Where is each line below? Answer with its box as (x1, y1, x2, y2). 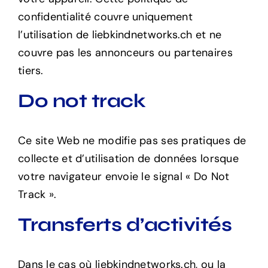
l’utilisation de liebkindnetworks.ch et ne (17, 27, 222, 42)
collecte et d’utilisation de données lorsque (17, 151, 239, 166)
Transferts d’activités (17, 212, 232, 236)
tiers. (17, 63, 44, 78)
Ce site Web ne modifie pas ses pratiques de (17, 133, 246, 148)
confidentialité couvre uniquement (17, 9, 193, 24)
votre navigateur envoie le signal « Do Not (17, 169, 230, 184)
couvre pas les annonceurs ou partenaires (17, 45, 233, 60)
